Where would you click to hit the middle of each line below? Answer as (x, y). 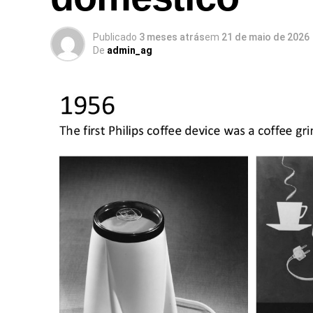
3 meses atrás (172, 37)
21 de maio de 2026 (265, 37)
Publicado (115, 37)
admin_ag (130, 50)
